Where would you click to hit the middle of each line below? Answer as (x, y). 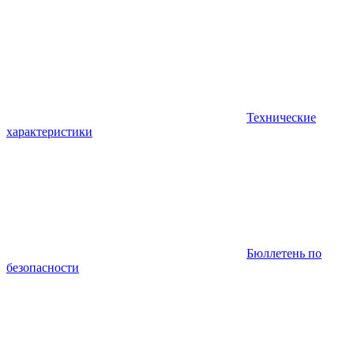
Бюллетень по (284, 253)
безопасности (43, 267)
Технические (281, 117)
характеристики (49, 131)
